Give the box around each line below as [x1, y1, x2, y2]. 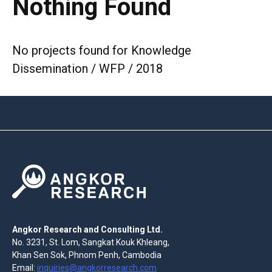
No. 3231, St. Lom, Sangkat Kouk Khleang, [12, 237, 169, 247]
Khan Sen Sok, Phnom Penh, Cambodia [12, 250, 161, 260]
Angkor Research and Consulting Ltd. [12, 224, 163, 234]
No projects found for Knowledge [12, 43, 191, 58]
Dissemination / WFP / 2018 [12, 61, 163, 76]
